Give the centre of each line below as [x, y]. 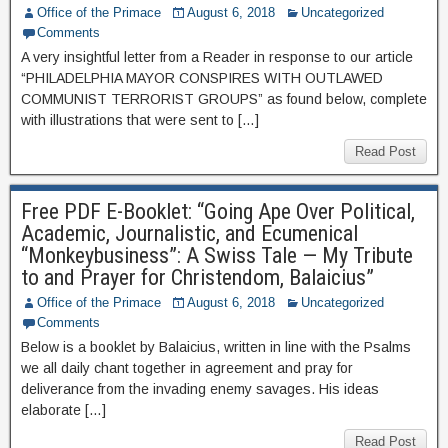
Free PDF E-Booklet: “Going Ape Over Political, [218, 211]
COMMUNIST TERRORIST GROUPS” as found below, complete [224, 99]
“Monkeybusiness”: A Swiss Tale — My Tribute [217, 255]
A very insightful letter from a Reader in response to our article [217, 57]
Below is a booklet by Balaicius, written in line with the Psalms [216, 347]
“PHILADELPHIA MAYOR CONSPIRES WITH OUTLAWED [202, 78]
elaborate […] [63, 410]
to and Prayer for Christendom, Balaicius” [197, 277]
